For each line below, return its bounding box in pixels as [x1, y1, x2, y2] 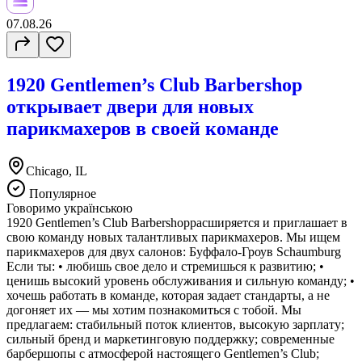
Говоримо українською [6, 201, 133, 216]
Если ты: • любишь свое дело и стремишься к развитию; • [6, 259, 324, 274]
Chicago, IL [26, 164, 87, 179]
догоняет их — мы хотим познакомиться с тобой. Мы [6, 303, 301, 318]
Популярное [26, 187, 96, 201]
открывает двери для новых [6, 96, 254, 118]
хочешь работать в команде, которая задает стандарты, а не [6, 288, 330, 303]
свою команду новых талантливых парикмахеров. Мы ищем [6, 230, 340, 245]
